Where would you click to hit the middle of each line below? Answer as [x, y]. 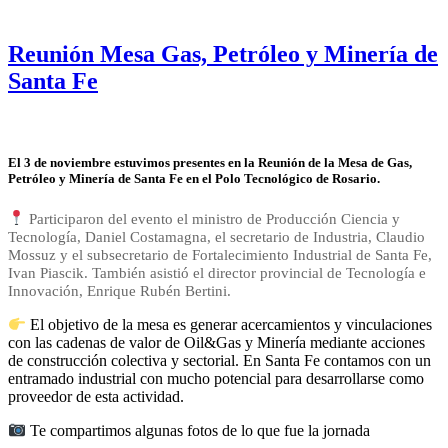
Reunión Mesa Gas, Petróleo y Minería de [223, 54]
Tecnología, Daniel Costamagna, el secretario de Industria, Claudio [216, 236]
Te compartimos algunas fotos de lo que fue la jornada [198, 431]
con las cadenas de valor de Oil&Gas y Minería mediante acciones [216, 342]
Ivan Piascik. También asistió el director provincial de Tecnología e [217, 272]
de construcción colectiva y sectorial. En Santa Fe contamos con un [219, 360]
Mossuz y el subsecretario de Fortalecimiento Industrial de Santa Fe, [220, 254]
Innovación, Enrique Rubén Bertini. [119, 290]
